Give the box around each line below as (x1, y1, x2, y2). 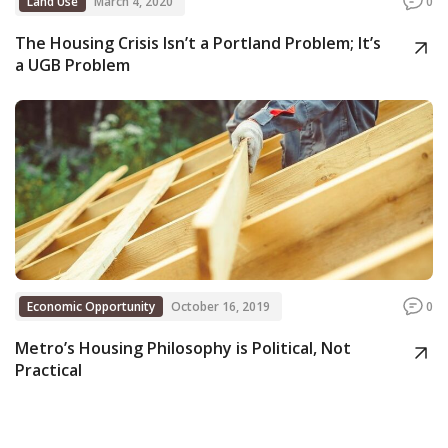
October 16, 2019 (171, 297, 270, 315)
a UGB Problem (15, 53, 130, 76)
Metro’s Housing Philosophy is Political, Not (15, 336, 351, 359)
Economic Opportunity (27, 297, 155, 315)
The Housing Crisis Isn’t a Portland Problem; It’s (15, 31, 381, 54)
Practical (15, 358, 82, 381)
